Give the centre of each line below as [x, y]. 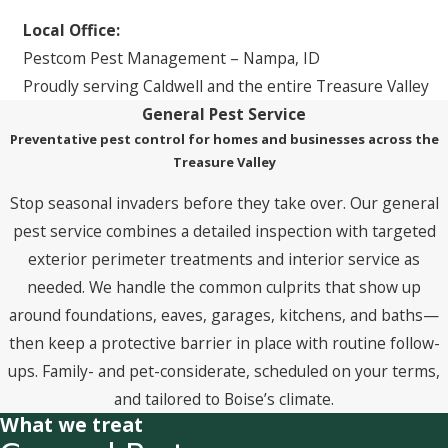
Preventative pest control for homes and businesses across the [224, 138]
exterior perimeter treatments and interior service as [224, 259]
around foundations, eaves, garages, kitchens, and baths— [224, 315]
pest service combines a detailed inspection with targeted [224, 231]
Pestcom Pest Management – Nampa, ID [171, 57]
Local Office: [71, 29]
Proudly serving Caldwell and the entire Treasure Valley [226, 85]
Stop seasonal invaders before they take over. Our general [224, 203]
